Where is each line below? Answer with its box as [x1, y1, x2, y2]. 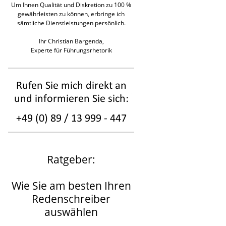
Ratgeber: [47, 152, 95, 166]
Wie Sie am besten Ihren [11, 178, 131, 193]
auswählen [44, 204, 98, 219]
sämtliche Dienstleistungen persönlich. [17, 18, 126, 27]
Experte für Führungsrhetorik [30, 45, 112, 54]
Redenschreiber [32, 191, 110, 206]
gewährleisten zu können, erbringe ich [18, 9, 125, 18]
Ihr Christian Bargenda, [38, 36, 104, 45]
